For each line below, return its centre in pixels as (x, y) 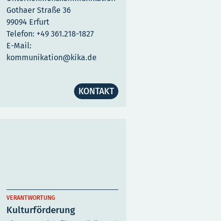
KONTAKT (96, 91)
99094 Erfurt (28, 22)
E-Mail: (19, 46)
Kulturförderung (41, 210)
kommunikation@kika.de (52, 57)
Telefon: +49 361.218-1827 (50, 34)
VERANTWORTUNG (31, 198)
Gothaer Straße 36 (39, 10)
